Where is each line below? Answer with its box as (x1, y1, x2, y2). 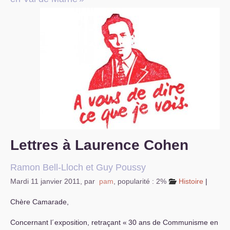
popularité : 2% (118, 177, 166, 185)
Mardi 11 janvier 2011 (10, 177, 80, 185)
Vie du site (8, 51, 45, 59)
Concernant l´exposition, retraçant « (10, 218, 127, 226)
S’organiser (8, 10, 48, 18)
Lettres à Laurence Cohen (10, 137, 188, 153)
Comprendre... (8, 30, 57, 39)
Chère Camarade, (10, 198, 69, 206)
